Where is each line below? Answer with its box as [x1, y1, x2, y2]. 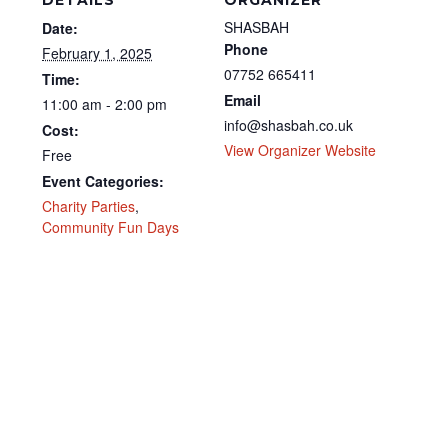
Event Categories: [42, 171, 165, 192]
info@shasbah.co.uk [224, 115, 353, 136]
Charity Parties [42, 196, 136, 217]
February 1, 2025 [42, 43, 153, 64]
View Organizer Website [224, 140, 376, 161]
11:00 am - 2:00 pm [42, 94, 168, 115]
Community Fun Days [42, 217, 180, 238]
